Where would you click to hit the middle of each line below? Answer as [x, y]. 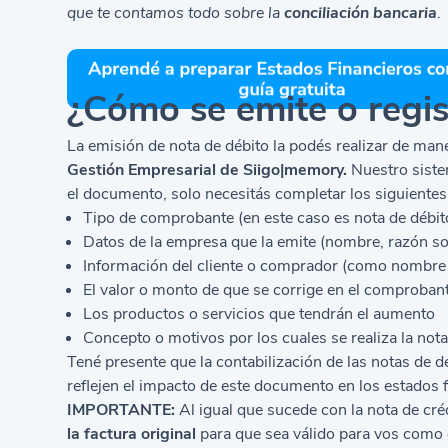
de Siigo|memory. [284, 169]
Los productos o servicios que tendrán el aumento [259, 313]
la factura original [132, 433]
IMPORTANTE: [121, 409]
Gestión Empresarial [144, 169]
